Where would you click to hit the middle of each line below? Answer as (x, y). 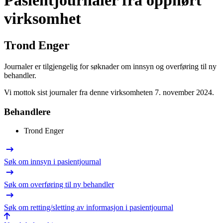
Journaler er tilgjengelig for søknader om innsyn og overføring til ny (110, 66)
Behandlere (27, 111)
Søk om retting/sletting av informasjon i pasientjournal (89, 208)
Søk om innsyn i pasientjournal (53, 162)
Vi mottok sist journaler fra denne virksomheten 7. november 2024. (109, 92)
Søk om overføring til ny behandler (59, 185)
